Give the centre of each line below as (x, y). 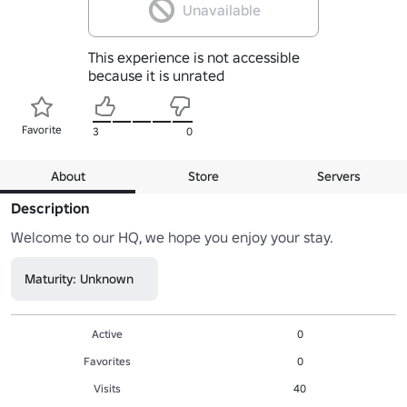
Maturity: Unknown (79, 278)
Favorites (107, 361)
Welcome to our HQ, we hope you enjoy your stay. (172, 237)
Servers (339, 176)
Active (107, 333)
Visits (107, 388)
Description (50, 208)
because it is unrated (156, 75)
